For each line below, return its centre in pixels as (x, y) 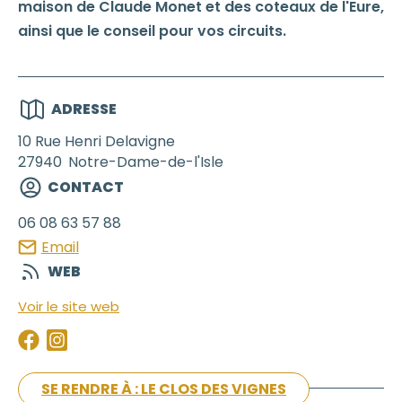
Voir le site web (69, 307)
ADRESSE (84, 109)
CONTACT (86, 187)
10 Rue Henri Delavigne (96, 141)
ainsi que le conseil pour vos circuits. (152, 31)
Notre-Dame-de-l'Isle (146, 162)
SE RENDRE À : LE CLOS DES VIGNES (164, 389)
